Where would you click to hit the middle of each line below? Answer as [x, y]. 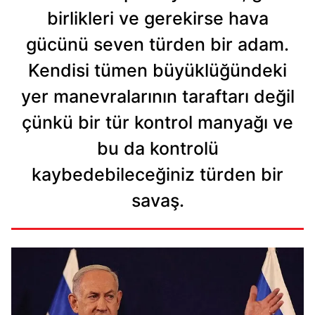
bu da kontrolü [157, 149]
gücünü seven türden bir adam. [157, 45]
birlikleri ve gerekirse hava [157, 19]
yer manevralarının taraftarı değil [157, 97]
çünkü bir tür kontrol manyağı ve [157, 123]
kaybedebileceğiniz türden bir [157, 175]
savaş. [157, 201]
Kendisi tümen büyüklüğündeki [157, 71]
